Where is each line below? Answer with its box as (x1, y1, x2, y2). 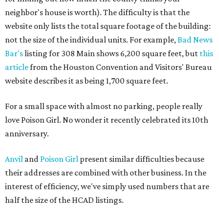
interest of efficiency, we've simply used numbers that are (5, 181, 209, 192)
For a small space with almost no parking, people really (5, 101, 202, 111)
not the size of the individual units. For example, (5, 35, 177, 45)
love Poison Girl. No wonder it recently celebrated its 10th (5, 115, 208, 125)
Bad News (177, 35, 213, 45)
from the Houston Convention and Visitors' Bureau (28, 62, 212, 72)
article (5, 62, 28, 72)
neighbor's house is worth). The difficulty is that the (5, 7, 190, 18)
